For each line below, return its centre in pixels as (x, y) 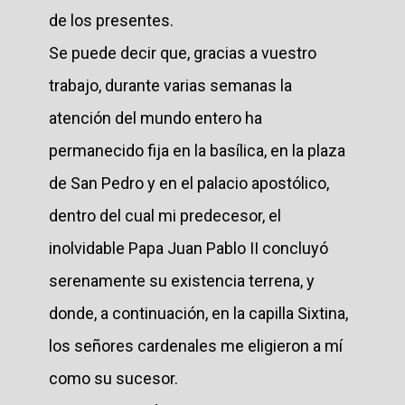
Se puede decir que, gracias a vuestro (183, 52)
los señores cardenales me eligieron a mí (196, 345)
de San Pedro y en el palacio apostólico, (189, 183)
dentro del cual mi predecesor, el (165, 215)
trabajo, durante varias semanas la (170, 85)
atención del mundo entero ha (155, 118)
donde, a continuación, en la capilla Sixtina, (198, 313)
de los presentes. (111, 20)
